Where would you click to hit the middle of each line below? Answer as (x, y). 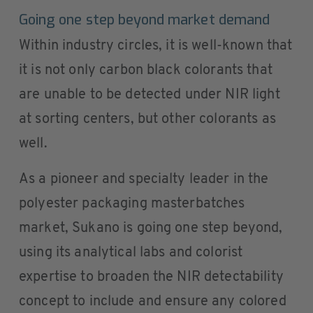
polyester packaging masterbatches (132, 204)
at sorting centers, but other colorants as (147, 119)
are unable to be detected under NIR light (150, 95)
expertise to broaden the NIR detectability (151, 277)
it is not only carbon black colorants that (146, 70)
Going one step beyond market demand (144, 20)
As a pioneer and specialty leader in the (144, 179)
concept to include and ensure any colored (153, 301)
